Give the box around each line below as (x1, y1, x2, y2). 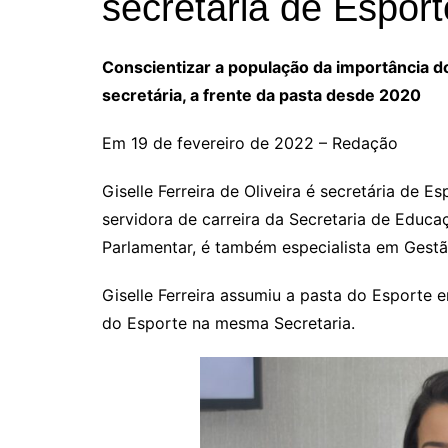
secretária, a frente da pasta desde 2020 (102, 84, 421, 105)
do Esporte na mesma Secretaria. (102, 312, 355, 333)
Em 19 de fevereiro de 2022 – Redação (102, 132, 398, 153)
